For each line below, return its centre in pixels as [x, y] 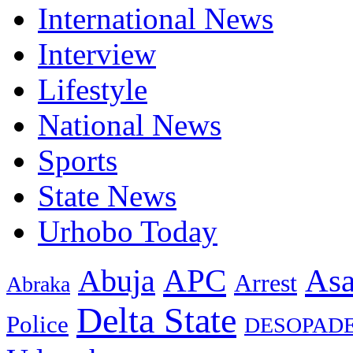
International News [156, 19]
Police [37, 325]
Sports [78, 161]
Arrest [266, 284]
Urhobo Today [128, 232]
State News [107, 196]
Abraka [38, 284]
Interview [97, 54]
